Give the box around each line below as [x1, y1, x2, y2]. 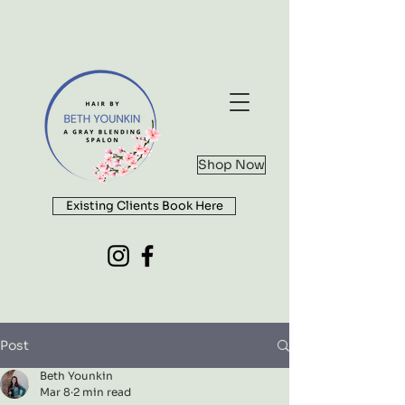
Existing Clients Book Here [65, 198, 223, 213]
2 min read [73, 385, 131, 399]
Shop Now [198, 156, 265, 173]
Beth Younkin [40, 369, 113, 382]
